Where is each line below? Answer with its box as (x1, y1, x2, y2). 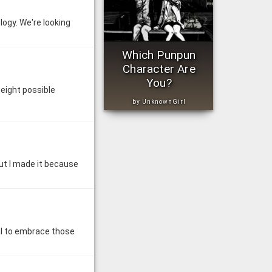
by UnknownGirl (132, 98, 186, 106)
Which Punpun (122, 48, 196, 63)
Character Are (123, 62, 195, 76)
